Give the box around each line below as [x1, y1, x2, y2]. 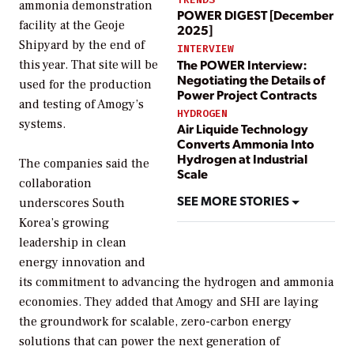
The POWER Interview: [177, 55, 307, 73]
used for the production [19, 76, 152, 92]
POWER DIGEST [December [177, 6, 333, 24]
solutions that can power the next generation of [19, 333, 280, 350]
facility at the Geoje [19, 17, 125, 33]
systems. [19, 115, 66, 132]
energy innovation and [19, 254, 145, 271]
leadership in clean [19, 235, 126, 251]
